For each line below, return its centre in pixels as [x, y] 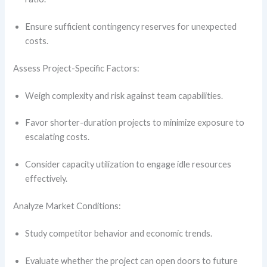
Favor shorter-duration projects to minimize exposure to [135, 123]
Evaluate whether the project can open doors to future [132, 260]
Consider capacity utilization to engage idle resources [128, 164]
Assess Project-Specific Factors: [77, 68]
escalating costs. [58, 137]
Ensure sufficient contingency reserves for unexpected [131, 26]
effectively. [47, 179]
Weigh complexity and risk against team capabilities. [125, 95]
